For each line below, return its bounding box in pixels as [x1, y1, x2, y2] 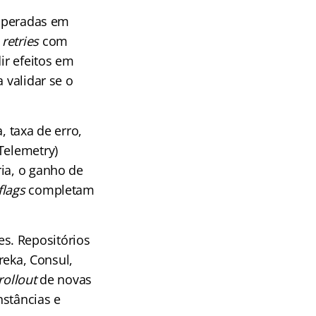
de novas [36, 271, 92, 288]
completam [25, 181, 95, 198]
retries [1, 32, 39, 49]
